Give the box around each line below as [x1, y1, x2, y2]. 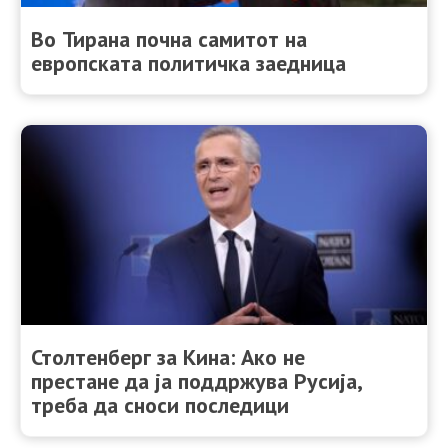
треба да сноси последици [31, 390, 289, 419]
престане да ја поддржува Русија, [31, 366, 361, 395]
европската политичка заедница [31, 48, 346, 77]
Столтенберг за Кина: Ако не [31, 342, 305, 371]
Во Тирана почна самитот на [31, 24, 307, 53]
